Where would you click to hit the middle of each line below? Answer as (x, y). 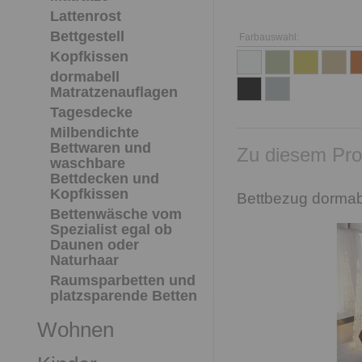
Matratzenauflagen (114, 92)
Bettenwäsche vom (116, 214)
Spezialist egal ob (111, 229)
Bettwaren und (101, 148)
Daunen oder (95, 245)
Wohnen (76, 330)
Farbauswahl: (269, 37)
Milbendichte (95, 133)
